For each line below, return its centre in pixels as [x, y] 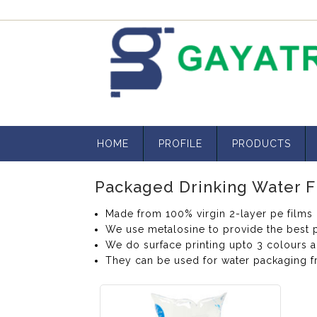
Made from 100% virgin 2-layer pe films [209, 214]
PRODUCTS [262, 144]
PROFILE [181, 144]
